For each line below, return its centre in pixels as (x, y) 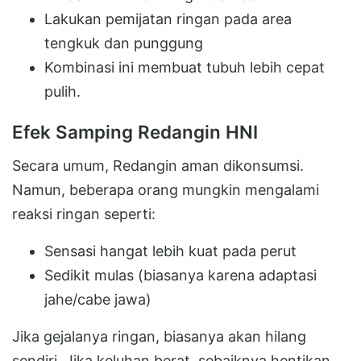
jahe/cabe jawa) (98, 299)
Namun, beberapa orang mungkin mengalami (166, 189)
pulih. (62, 91)
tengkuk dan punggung (124, 43)
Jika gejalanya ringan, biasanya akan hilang (159, 336)
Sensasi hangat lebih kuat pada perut (170, 251)
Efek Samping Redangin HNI (135, 131)
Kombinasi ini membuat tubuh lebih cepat (185, 67)
